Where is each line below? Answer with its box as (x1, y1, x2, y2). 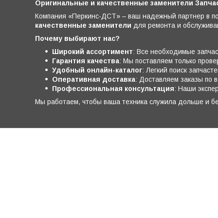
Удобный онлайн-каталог (52, 66, 142, 74)
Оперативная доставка (52, 75, 135, 83)
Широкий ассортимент (52, 47, 133, 55)
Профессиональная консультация (52, 84, 174, 92)
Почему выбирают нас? (35, 34, 120, 42)
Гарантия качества (52, 56, 119, 65)
